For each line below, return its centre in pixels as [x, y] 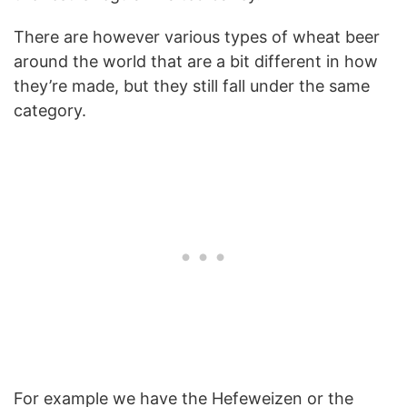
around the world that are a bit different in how [196, 61]
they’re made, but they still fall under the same [192, 85]
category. [50, 110]
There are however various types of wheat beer [197, 36]
